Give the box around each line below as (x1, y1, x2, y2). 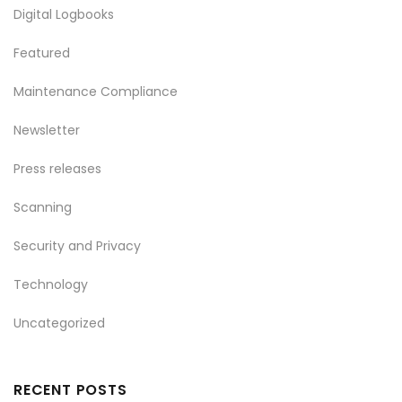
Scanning (13, 198, 72, 216)
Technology (13, 275, 88, 293)
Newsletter (13, 121, 80, 139)
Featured (13, 44, 70, 62)
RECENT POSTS (13, 380, 127, 400)
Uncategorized (13, 314, 105, 332)
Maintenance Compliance (13, 83, 178, 100)
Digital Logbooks (13, 5, 114, 23)
